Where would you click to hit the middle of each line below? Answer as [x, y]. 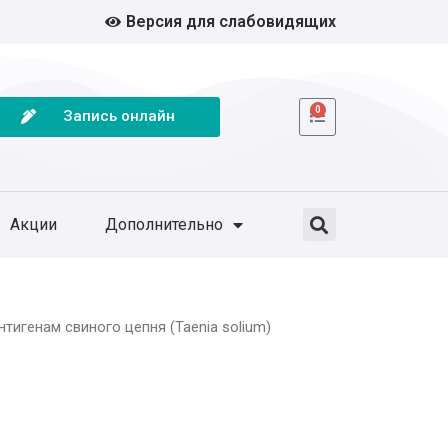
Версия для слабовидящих [231, 21]
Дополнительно [164, 224]
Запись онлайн [118, 116]
